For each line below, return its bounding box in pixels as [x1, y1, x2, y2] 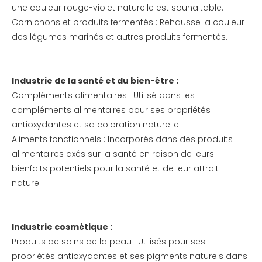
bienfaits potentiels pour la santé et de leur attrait [12, 163, 219, 174]
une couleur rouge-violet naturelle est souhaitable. [12, 2, 223, 13]
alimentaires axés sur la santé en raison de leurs [12, 148, 214, 160]
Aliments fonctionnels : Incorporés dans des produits [12, 133, 233, 145]
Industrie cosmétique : [12, 221, 112, 233]
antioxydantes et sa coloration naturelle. [12, 119, 181, 130]
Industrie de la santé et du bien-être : [12, 75, 178, 87]
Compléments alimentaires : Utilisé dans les [12, 89, 195, 101]
